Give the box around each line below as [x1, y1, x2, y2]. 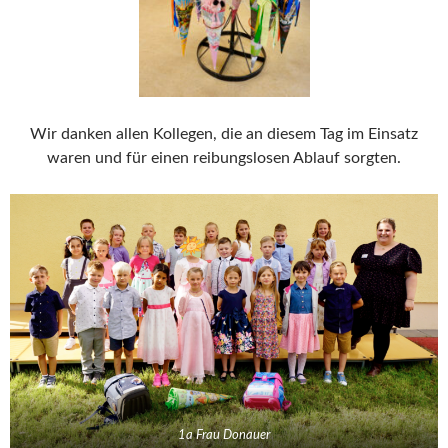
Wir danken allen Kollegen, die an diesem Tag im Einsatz [30, 125, 418, 142]
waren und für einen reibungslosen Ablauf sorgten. [47, 149, 401, 166]
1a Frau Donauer [178, 428, 270, 441]
